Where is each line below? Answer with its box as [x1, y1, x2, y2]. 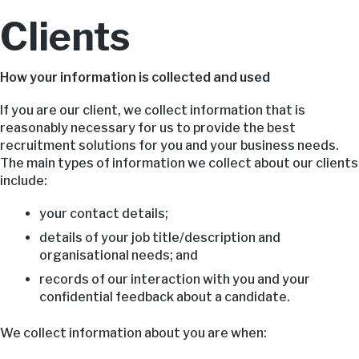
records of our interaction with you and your [38, 272, 310, 288]
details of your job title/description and [38, 230, 280, 246]
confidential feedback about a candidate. [38, 289, 290, 305]
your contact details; [38, 206, 168, 222]
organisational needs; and [38, 248, 198, 264]
